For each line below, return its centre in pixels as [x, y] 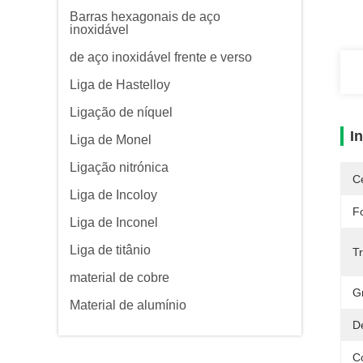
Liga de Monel [111, 140]
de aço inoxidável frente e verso [161, 57]
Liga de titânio [110, 250]
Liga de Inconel [114, 222]
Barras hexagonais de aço [145, 17]
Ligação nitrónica [119, 167]
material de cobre [120, 278]
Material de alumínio [128, 305]
